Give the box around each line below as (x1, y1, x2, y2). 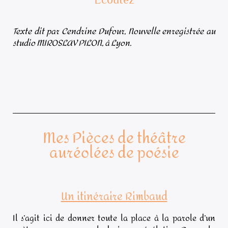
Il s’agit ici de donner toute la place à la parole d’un (13, 210, 215, 226)
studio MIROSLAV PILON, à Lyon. (13, 35, 133, 51)
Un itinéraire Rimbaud (61, 186, 167, 207)
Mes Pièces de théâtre (42, 124, 186, 153)
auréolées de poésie (49, 138, 179, 167)
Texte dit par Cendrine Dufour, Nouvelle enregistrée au (13, 23, 215, 39)
